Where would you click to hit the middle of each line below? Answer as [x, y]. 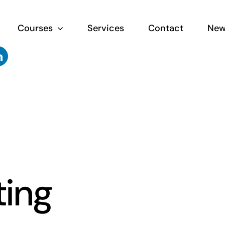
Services [105, 28]
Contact [165, 28]
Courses [35, 28]
